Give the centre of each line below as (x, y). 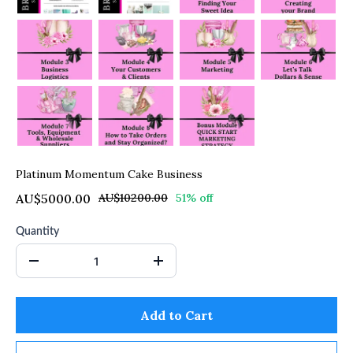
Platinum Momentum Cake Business (109, 174)
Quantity (37, 232)
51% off (194, 198)
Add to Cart (176, 315)
